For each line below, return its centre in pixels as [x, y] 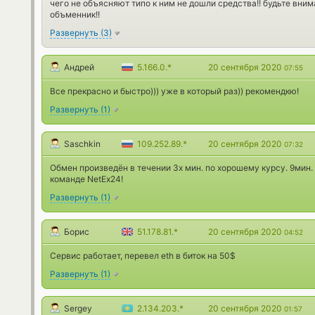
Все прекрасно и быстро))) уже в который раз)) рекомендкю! [174, 91]
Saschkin [82, 144]
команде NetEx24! [86, 179]
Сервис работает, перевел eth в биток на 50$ [143, 256]
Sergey [78, 308]
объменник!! [75, 14]
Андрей [79, 67]
